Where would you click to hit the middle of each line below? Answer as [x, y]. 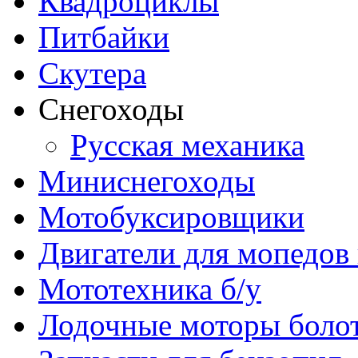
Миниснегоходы [147, 181]
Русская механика [187, 145]
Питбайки [104, 37]
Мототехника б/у [150, 288]
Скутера [92, 73]
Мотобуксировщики [171, 217]
